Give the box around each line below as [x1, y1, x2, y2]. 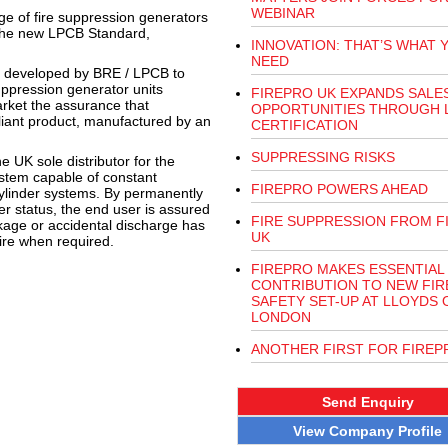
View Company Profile [293, 422, 442, 439]
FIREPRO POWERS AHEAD [250, 181, 428, 197]
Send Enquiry [321, 393, 414, 410]
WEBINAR [250, 5, 315, 21]
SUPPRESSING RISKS [250, 149, 395, 165]
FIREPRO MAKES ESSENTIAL [250, 261, 444, 277]
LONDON [250, 309, 311, 325]
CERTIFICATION [250, 117, 358, 133]
